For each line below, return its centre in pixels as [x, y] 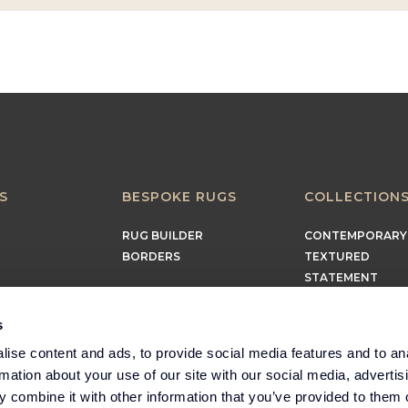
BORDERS [151, 256]
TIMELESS [333, 319]
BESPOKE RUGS [179, 197]
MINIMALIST [339, 340]
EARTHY [328, 298]
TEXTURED [337, 256]
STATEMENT [341, 277]
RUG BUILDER [163, 235]
